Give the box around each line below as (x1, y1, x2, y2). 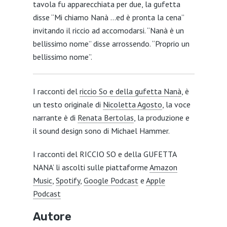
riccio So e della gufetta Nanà (79, 86, 181, 96)
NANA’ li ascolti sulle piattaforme (32, 162, 149, 172)
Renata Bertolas (77, 112, 134, 123)
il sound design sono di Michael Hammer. (32, 126, 170, 136)
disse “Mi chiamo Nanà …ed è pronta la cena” (32, 12, 184, 22)
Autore (32, 210, 71, 223)
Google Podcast (83, 175, 138, 185)
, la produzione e (133, 112, 190, 123)
